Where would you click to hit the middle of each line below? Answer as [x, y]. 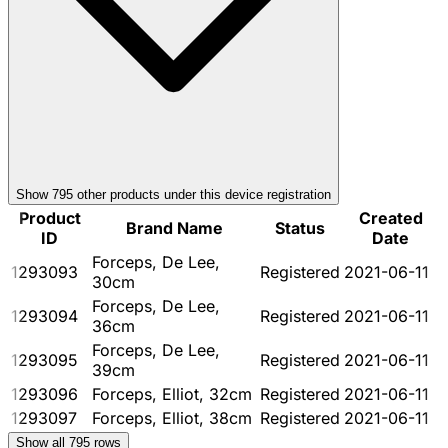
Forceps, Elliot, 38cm [172, 417]
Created [390, 217]
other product [113, 194]
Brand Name [174, 227]
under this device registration [245, 194]
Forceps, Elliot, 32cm [172, 393]
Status [300, 227]
